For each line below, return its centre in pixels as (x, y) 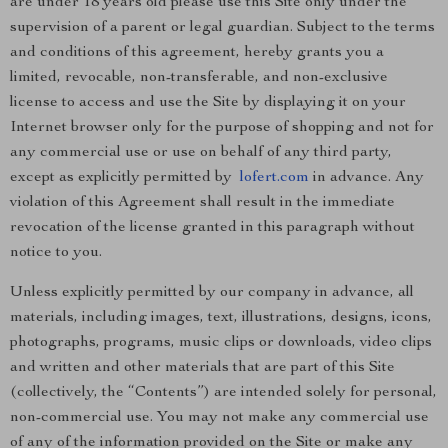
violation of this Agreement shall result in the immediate (202, 203)
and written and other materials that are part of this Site (202, 368)
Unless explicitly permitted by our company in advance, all (212, 293)
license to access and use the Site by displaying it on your (208, 103)
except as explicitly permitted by (125, 178)
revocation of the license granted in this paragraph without (212, 228)
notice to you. (56, 253)
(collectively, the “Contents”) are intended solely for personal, (223, 393)
